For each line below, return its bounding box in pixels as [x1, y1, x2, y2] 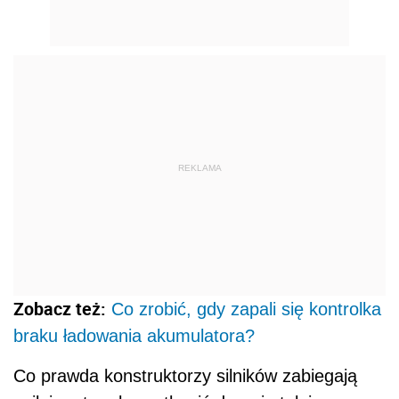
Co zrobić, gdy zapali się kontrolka [111, 298, 381, 319]
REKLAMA [177, 163, 222, 174]
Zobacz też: [13, 296, 106, 321]
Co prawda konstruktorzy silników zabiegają [13, 365, 357, 386]
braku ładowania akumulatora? [13, 325, 255, 346]
